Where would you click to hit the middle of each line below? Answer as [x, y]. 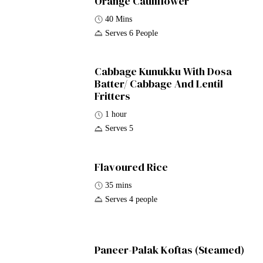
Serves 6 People [132, 33]
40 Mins [119, 19]
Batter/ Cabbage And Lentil [159, 84]
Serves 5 [119, 129]
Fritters [113, 96]
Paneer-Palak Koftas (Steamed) [170, 250]
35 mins [119, 185]
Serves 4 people [131, 199]
